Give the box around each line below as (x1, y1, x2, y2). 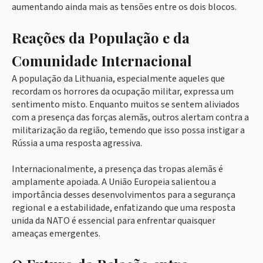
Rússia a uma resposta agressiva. (12, 137, 142, 150)
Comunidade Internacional (12, 51, 192, 70)
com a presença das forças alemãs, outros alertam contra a (12, 111, 249, 124)
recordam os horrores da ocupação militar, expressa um (12, 85, 234, 99)
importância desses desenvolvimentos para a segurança (12, 188, 235, 202)
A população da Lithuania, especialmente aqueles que (12, 72, 225, 86)
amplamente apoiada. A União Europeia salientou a (12, 176, 216, 189)
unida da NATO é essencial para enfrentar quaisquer (12, 214, 215, 228)
